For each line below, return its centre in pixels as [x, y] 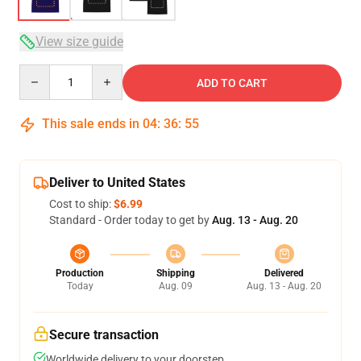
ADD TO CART [232, 83]
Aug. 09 [175, 286]
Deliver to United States [117, 183]
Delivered [284, 273]
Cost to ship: [81, 204]
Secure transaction [104, 335]
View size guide [79, 41]
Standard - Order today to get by [131, 220]
